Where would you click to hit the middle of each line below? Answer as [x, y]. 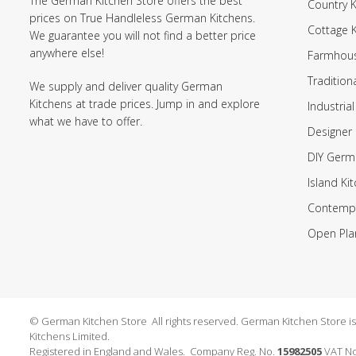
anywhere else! [67, 52]
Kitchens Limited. [70, 336]
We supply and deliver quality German [126, 86]
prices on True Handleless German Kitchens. [142, 17]
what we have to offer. [86, 121]
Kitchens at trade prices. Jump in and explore [145, 103]
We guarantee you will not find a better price [143, 35]
